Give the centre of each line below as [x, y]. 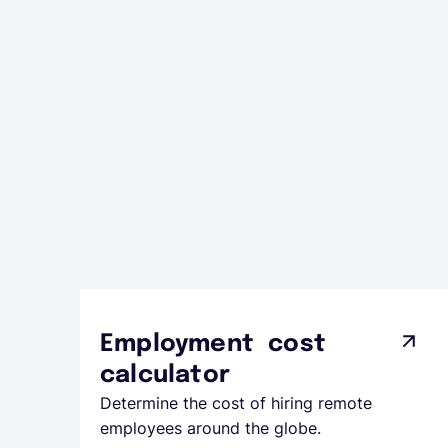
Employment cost [213, 344]
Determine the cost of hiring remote [236, 403]
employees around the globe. [210, 428]
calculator [165, 375]
